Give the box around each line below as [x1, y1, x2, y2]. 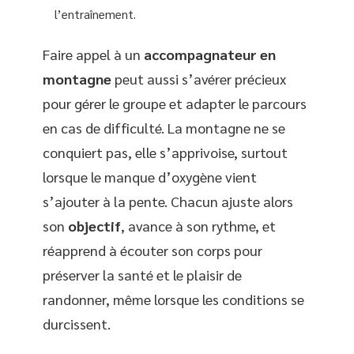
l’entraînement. [55, 6, 136, 21]
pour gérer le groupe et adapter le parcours [43, 94, 307, 113]
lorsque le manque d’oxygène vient [43, 168, 257, 186]
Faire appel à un [43, 45, 144, 64]
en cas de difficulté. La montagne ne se [43, 119, 285, 137]
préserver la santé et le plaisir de [43, 265, 242, 284]
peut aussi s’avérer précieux [111, 70, 286, 88]
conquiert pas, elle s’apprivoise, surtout [43, 143, 288, 162]
